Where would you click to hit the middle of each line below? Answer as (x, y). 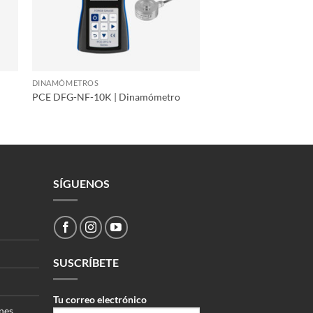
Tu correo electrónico (100, 300)
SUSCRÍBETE (86, 263)
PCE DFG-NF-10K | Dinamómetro (106, 96)
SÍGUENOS (81, 184)
